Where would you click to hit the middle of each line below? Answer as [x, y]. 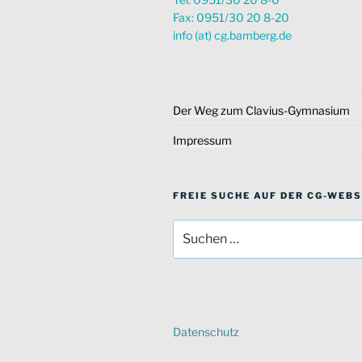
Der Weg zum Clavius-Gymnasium [261, 110]
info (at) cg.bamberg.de [232, 35]
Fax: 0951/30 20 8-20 [231, 17]
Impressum [202, 140]
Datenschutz [206, 332]
